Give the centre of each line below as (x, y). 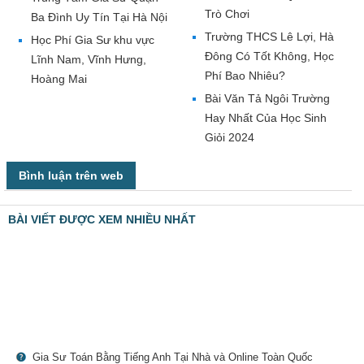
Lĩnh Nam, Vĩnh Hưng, (89, 60)
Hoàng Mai (59, 79)
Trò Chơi (227, 14)
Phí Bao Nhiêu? (245, 76)
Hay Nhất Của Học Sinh (266, 118)
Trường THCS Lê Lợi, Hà (269, 37)
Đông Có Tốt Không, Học (269, 56)
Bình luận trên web (71, 176)
